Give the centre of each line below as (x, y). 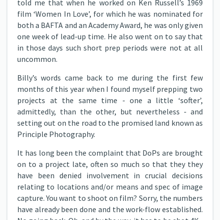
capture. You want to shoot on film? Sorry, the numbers (110, 198)
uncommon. (37, 59)
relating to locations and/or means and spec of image (110, 187)
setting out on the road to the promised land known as (110, 123)
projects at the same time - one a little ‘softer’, (110, 100)
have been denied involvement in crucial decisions (110, 175)
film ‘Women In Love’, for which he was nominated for (110, 14)
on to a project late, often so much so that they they (110, 164)
